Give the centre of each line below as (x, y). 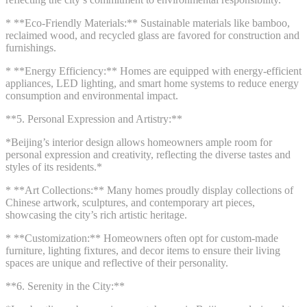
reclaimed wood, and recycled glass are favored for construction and (152, 35)
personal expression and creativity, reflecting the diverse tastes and (148, 154)
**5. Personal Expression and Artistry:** (94, 119)
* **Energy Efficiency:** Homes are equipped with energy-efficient (153, 71)
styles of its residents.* (54, 167)
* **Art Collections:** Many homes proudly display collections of (149, 190)
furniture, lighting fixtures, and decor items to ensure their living (143, 250)
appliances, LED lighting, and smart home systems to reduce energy (152, 83)
